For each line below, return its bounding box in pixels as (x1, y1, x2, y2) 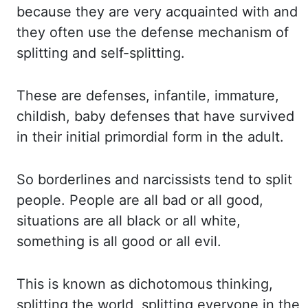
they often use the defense (16, 24, 198, 41)
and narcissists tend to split (115, 171, 292, 188)
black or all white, (126, 212, 241, 229)
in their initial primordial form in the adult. (16, 129, 284, 145)
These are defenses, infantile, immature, (16, 87, 279, 104)
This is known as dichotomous (16, 276, 217, 292)
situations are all (16, 212, 126, 229)
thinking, (217, 276, 273, 292)
